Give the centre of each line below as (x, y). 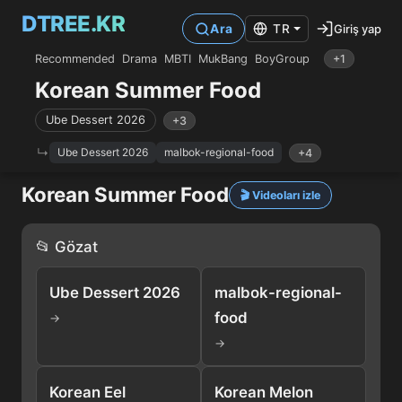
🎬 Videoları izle (280, 195)
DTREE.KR (73, 24)
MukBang (223, 59)
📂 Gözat (67, 246)
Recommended (75, 59)
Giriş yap (358, 28)
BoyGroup (282, 59)
